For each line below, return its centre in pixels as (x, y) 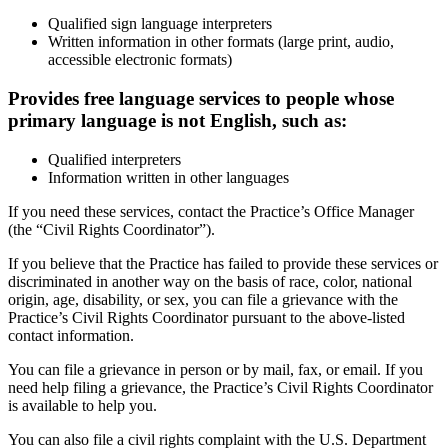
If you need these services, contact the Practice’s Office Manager (211, 211)
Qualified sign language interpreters (160, 24)
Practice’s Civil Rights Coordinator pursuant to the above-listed (206, 317)
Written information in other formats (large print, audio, (221, 42)
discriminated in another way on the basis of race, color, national (210, 281)
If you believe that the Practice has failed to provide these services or (223, 263)
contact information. (71, 335)
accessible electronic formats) (140, 60)
